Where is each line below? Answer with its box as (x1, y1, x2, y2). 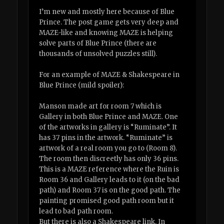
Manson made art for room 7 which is (39, 101, 162, 110)
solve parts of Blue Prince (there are (39, 38, 157, 47)
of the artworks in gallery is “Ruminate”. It (39, 122, 177, 131)
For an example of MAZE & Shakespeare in (39, 70, 180, 79)
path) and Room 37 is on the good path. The (39, 185, 181, 194)
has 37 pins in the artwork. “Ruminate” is (39, 133, 173, 142)
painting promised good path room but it (39, 196, 174, 205)
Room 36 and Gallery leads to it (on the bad (39, 175, 180, 184)
